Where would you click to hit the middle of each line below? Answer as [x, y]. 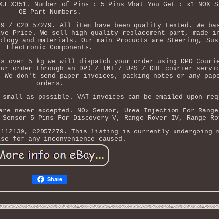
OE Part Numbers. [50, 12]
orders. [50, 83]
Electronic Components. [50, 47]
